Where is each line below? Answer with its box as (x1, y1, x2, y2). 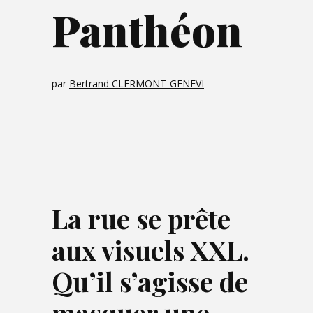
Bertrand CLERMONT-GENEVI (69, 77, 204, 90)
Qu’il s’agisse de (52, 263, 248, 299)
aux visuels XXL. (52, 232, 249, 268)
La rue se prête (52, 201, 231, 236)
